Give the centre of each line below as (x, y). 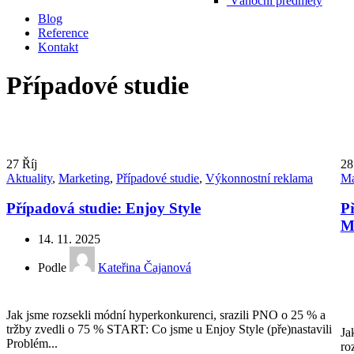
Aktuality (29, 178)
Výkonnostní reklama (259, 178)
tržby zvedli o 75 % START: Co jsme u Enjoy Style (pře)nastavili (169, 330)
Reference (63, 32)
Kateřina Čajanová (145, 268)
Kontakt (58, 47)
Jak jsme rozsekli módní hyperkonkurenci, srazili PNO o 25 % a (166, 315)
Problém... (32, 344)
